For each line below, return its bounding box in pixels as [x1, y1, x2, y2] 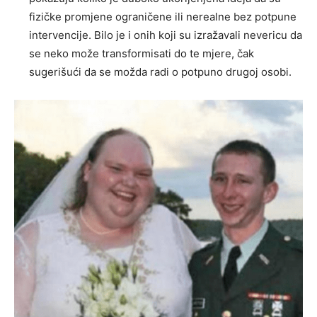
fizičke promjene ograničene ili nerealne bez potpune [29, 9, 296, 23]
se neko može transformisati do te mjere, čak [29, 46, 254, 60]
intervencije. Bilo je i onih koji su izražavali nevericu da [29, 28, 302, 42]
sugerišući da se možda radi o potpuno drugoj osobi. [29, 64, 292, 79]
